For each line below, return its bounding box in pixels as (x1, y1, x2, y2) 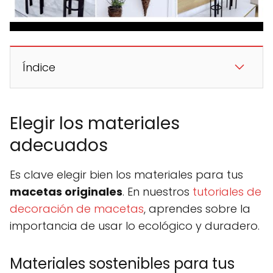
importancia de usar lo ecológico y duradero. (10, 218, 260, 233)
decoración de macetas (10, 201, 144, 216)
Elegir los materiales (10, 112, 180, 135)
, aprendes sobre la (144, 201, 250, 216)
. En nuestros (122, 184, 193, 199)
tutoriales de (193, 184, 261, 199)
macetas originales (10, 184, 122, 199)
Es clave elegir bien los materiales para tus (10, 167, 243, 182)
